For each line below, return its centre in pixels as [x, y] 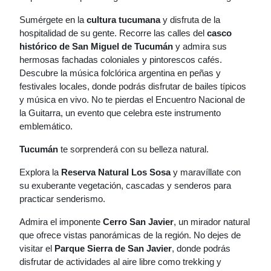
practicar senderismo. [62, 199]
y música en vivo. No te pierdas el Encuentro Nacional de [132, 100]
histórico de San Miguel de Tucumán [96, 46]
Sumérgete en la [53, 20]
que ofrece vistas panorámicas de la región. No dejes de [130, 235]
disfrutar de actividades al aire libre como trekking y [120, 262]
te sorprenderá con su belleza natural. [135, 149]
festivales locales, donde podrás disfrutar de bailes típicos [133, 86]
